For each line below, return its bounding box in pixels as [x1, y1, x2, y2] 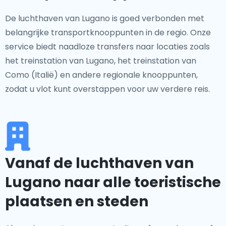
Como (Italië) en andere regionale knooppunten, [5, 69, 198, 81]
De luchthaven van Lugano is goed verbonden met [5, 13, 204, 24]
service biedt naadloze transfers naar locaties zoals [5, 41, 210, 52]
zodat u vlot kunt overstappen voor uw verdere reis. [5, 83, 210, 95]
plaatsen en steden [5, 192, 148, 211]
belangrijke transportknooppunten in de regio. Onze [5, 27, 211, 38]
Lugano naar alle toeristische [5, 173, 221, 192]
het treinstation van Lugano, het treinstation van [5, 55, 196, 67]
